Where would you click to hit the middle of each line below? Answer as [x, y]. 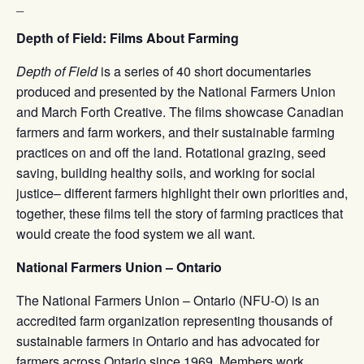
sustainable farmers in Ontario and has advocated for [168, 340]
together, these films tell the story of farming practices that [180, 213]
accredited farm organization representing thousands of [174, 320]
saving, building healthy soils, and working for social [166, 172]
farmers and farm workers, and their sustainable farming [175, 132]
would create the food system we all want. [136, 233]
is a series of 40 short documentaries [204, 71]
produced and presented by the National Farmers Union [176, 91]
